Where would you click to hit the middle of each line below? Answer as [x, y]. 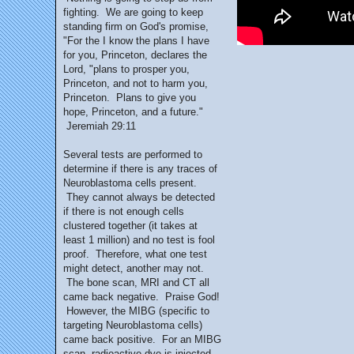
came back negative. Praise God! [141, 297]
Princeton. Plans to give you [130, 98]
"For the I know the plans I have [136, 41]
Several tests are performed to [133, 154]
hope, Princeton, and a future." [133, 112]
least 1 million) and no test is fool [139, 240]
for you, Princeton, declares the [135, 55]
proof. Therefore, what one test [135, 254]
